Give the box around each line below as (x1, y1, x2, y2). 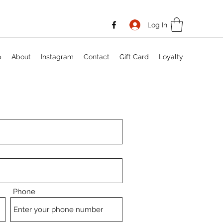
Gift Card (119, 52, 149, 61)
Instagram (41, 52, 74, 61)
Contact (84, 52, 110, 61)
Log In (147, 20, 168, 29)
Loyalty (159, 52, 183, 61)
